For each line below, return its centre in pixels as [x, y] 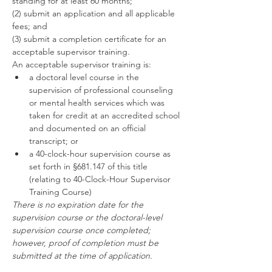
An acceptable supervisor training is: [82, 64]
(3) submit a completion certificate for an [90, 39]
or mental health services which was [98, 103]
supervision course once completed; [83, 230]
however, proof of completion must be [87, 243]
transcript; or [54, 141]
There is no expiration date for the [79, 205]
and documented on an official [89, 128]
